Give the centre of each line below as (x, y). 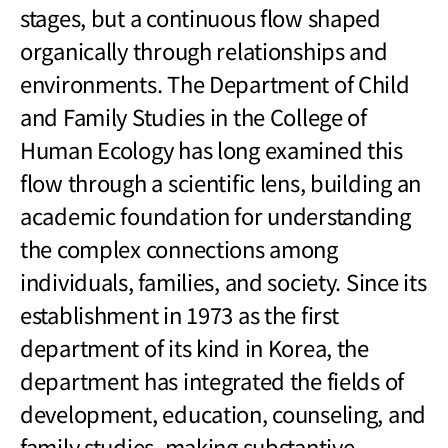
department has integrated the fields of (212, 380)
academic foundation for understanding (215, 215)
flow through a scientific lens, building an (220, 182)
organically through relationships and (204, 50)
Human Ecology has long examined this (211, 149)
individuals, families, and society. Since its (223, 281)
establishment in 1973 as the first (179, 314)
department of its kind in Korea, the (194, 347)
